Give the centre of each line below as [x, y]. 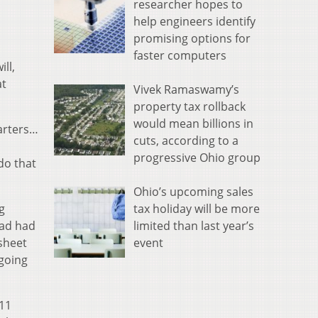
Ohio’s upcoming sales [193, 192]
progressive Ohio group [197, 158]
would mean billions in [193, 124]
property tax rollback [190, 107]
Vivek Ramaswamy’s [186, 90]
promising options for [192, 39]
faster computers [180, 56]
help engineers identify [194, 22]
